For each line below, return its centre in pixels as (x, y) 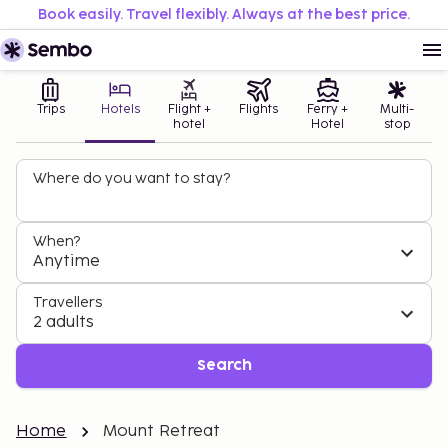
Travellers (67, 302)
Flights (259, 109)
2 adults (63, 322)
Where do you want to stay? (131, 178)
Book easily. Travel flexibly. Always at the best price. (224, 14)
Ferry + (328, 109)
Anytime (66, 261)
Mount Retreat (161, 431)
